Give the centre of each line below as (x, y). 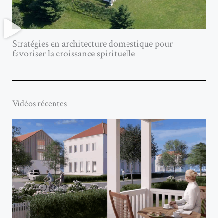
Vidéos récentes (39, 104)
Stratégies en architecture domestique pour (92, 44)
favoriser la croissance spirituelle (73, 54)
